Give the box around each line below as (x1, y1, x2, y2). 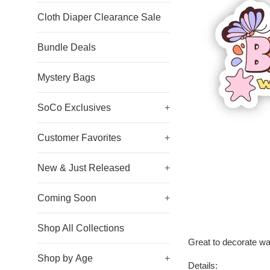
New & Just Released (37, 163, 130, 173)
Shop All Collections (37, 223, 124, 233)
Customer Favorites (37, 133, 121, 143)
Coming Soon (37, 193, 96, 203)
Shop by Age (37, 253, 93, 263)
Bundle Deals (37, 42, 96, 52)
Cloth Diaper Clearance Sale (37, 12, 161, 22)
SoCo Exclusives (37, 102, 111, 113)
